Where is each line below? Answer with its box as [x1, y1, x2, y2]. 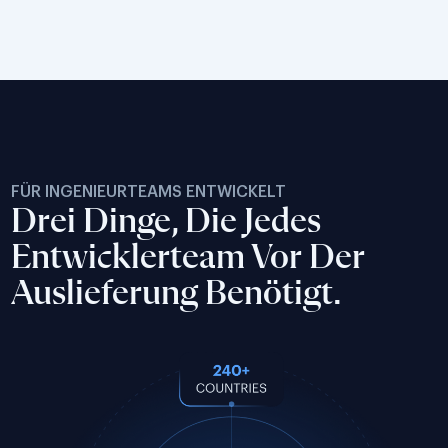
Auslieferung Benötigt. [11, 275, 343, 312]
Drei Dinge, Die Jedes [11, 203, 322, 240]
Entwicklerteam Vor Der [11, 239, 366, 276]
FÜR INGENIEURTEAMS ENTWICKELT [11, 183, 287, 200]
